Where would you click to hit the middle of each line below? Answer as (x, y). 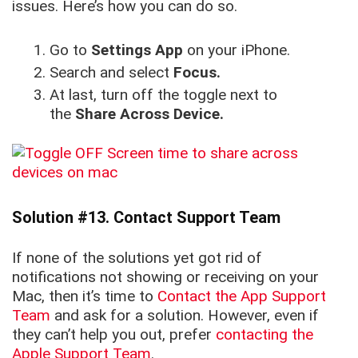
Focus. (197, 73)
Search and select (112, 73)
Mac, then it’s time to (85, 296)
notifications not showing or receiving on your (165, 277)
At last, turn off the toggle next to (164, 95)
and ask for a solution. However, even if (185, 316)
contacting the (265, 335)
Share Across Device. (150, 114)
